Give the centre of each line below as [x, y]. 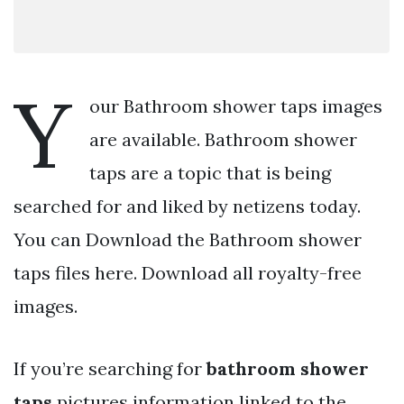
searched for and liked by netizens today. [187, 206]
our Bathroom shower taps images [236, 106]
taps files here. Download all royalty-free [188, 272]
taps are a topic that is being [210, 172]
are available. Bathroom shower [223, 139]
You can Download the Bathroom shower [188, 239]
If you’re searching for [110, 368]
